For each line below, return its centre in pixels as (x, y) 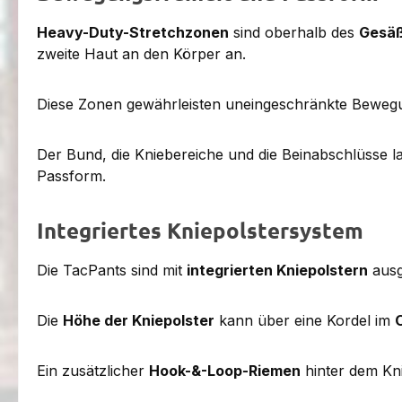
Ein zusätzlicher (93, 370)
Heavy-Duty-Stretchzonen (133, 32)
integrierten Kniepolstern (277, 270)
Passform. (71, 175)
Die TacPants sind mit (112, 270)
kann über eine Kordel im (305, 320)
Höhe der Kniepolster (139, 320)
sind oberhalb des (294, 32)
